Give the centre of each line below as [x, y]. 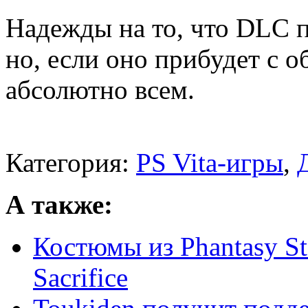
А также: [59, 205]
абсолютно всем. [100, 90]
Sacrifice [80, 278]
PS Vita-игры [210, 163]
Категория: [71, 163]
